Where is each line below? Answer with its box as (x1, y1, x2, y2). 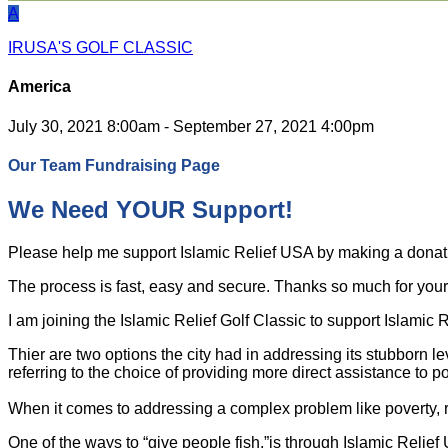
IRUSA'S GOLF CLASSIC (8, 39, 193, 56)
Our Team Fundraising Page (8, 156, 220, 174)
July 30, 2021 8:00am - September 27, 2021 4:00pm (8, 117, 374, 135)
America (8, 78, 71, 96)
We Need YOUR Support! (8, 196, 293, 224)
